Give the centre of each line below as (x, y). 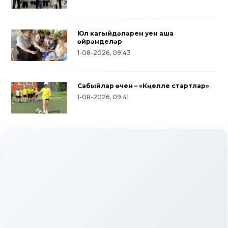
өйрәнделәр (100, 42)
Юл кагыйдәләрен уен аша (125, 34)
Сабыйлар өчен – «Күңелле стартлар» (143, 85)
